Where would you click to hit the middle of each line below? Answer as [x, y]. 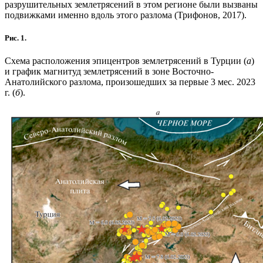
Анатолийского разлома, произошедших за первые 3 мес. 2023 [130, 82]
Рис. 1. [16, 38]
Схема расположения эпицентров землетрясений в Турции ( [126, 61]
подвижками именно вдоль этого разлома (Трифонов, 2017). [126, 15]
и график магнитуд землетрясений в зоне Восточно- [109, 72]
